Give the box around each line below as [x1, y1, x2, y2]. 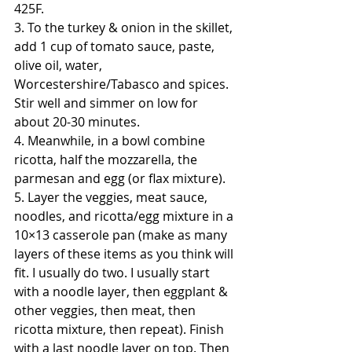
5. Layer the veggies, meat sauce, [14, 189, 211, 206]
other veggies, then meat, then [14, 302, 199, 319]
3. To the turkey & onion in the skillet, [14, 19, 236, 36]
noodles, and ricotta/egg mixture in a [14, 207, 236, 225]
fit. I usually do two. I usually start [14, 264, 213, 281]
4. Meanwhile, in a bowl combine [14, 132, 208, 149]
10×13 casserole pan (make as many [14, 226, 230, 244]
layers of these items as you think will [14, 245, 236, 262]
